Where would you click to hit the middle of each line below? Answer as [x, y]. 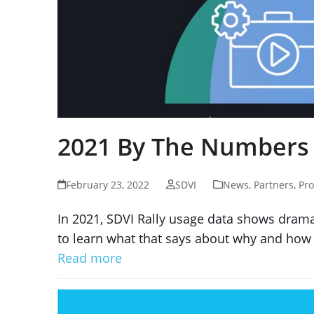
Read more [90, 258]
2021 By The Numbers [183, 146]
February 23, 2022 [108, 184]
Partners [273, 184]
